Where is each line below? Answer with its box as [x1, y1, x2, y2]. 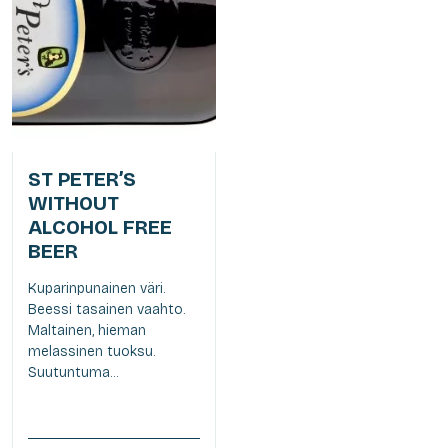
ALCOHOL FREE [28, 215, 172, 240]
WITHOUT [28, 191, 119, 216]
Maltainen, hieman [28, 322, 146, 340]
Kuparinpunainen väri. [28, 280, 165, 298]
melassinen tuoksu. [28, 343, 155, 361]
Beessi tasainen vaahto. [28, 301, 185, 319]
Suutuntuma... [28, 364, 118, 382]
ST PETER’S [28, 167, 136, 192]
